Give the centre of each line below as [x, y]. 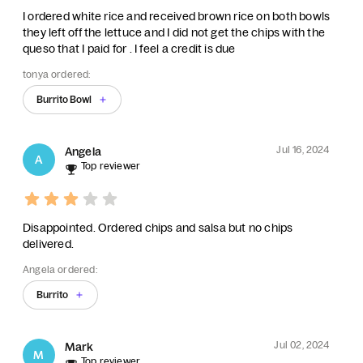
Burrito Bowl [64, 99]
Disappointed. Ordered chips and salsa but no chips [158, 228]
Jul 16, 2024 [303, 149]
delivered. [49, 244]
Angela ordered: [60, 269]
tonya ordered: [57, 74]
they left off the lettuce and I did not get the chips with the [174, 32]
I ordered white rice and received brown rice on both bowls [177, 16]
